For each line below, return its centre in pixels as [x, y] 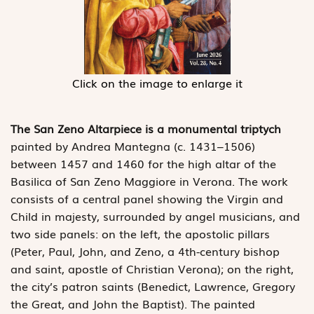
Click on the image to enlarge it [157, 82]
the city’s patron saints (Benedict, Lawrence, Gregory [153, 286]
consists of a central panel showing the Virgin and [147, 198]
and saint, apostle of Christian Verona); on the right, [152, 268]
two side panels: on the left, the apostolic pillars [140, 233]
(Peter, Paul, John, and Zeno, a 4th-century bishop [145, 251]
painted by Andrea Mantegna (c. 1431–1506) [133, 145]
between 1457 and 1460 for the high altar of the [143, 163]
